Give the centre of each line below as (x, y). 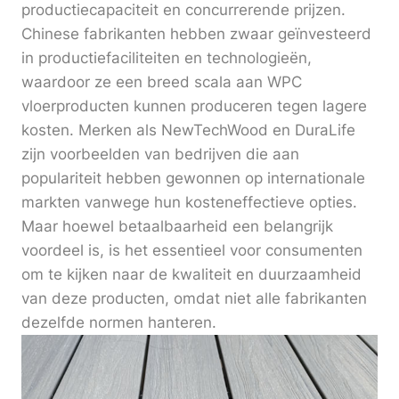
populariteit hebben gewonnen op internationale (193, 179)
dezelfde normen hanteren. (119, 323)
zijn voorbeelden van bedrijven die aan (160, 155)
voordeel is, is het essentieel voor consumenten (192, 251)
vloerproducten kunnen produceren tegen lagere (194, 106)
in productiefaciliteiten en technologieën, (167, 58)
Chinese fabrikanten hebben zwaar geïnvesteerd (196, 34)
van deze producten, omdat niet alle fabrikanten (194, 299)
